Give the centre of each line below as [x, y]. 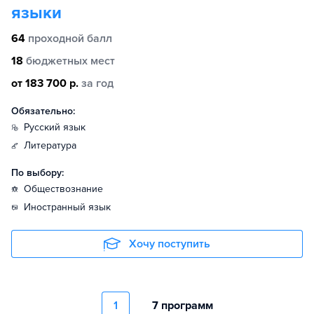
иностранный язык [71, 207]
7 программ [182, 306]
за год [97, 83]
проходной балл [70, 39]
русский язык [57, 127]
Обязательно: [43, 111]
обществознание [67, 189]
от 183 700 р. [45, 83]
